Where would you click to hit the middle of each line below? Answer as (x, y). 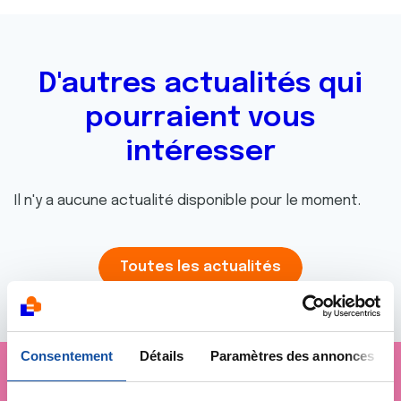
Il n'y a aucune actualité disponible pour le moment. (188, 201)
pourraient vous (200, 119)
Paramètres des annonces (292, 355)
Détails (162, 355)
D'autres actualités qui (200, 85)
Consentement (67, 355)
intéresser (200, 153)
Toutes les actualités (200, 267)
